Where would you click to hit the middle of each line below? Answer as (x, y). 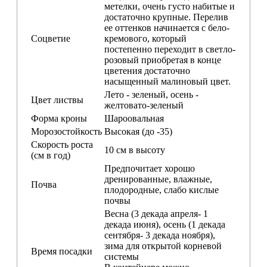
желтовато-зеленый (144, 105)
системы (122, 256)
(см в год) (51, 155)
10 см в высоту (135, 150)
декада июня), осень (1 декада (165, 224)
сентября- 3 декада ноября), (160, 235)
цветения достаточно (147, 70)
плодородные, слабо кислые (162, 190)
